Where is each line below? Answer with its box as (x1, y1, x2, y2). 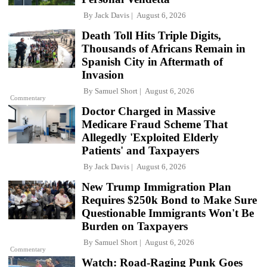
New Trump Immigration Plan (82, 180, 231, 193)
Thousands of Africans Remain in (82, 42, 246, 55)
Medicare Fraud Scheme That (82, 117, 228, 131)
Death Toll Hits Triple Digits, (82, 29, 221, 42)
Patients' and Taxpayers (82, 144, 199, 157)
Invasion (82, 68, 124, 81)
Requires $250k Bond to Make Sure (82, 193, 257, 206)
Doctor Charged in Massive (82, 104, 215, 117)
